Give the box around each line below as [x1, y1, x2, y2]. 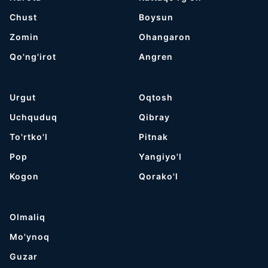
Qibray [139, 112, 170, 122]
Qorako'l [139, 171, 179, 181]
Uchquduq [10, 112, 57, 122]
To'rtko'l [10, 132, 48, 142]
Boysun [139, 12, 174, 22]
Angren [139, 51, 173, 62]
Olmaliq [10, 212, 45, 222]
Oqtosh [139, 92, 173, 102]
